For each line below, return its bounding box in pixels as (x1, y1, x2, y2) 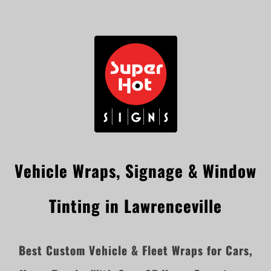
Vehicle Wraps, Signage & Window (15, 158, 256, 183)
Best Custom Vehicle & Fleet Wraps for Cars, (18, 242, 253, 258)
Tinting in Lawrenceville (49, 193, 222, 218)
